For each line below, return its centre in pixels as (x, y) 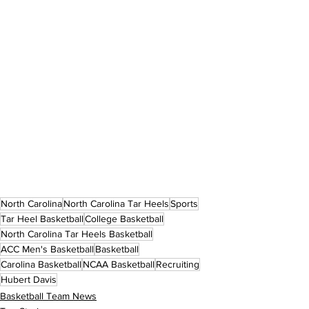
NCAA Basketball (119, 264)
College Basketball (124, 218)
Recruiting (178, 264)
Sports (184, 203)
